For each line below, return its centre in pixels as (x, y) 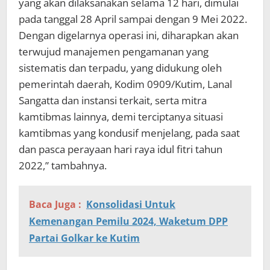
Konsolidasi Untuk (131, 204)
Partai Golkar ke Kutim (84, 238)
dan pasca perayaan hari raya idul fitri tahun (121, 149)
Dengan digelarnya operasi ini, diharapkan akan (129, 35)
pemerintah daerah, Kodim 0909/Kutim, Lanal (125, 84)
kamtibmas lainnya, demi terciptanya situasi (121, 116)
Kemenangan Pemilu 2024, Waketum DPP (128, 221)
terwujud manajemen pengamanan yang (114, 51)
